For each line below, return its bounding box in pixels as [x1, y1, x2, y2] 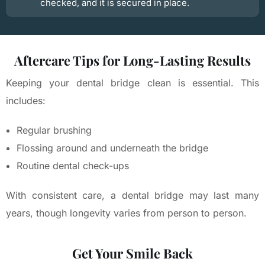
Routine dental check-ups [17, 159, 129, 172]
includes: [6, 94, 46, 106]
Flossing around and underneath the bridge [17, 141, 208, 154]
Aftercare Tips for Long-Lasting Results [14, 51, 251, 69]
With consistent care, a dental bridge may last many [6, 189, 259, 201]
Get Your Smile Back [72, 244, 193, 262]
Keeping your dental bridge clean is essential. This [6, 76, 259, 89]
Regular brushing [17, 124, 92, 136]
